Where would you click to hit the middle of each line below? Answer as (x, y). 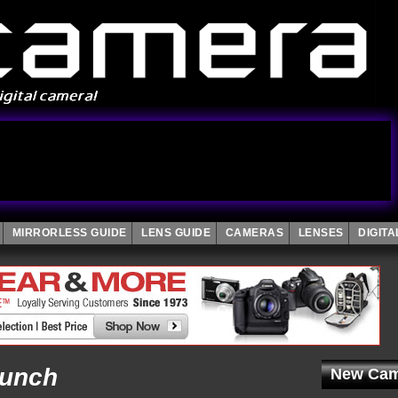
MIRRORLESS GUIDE (69, 233)
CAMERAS (254, 233)
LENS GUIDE (176, 233)
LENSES (321, 233)
